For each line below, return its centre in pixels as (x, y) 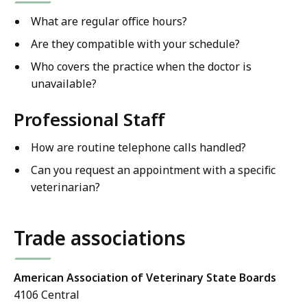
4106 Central (47, 295)
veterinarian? (65, 187)
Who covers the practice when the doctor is (141, 67)
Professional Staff (89, 120)
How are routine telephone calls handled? (138, 148)
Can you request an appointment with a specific (153, 170)
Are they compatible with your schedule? (135, 44)
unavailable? (64, 84)
